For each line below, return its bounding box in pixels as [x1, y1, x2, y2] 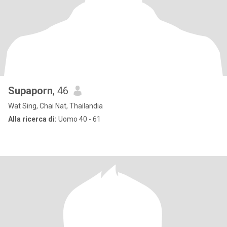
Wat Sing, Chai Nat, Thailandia [8, 102, 103, 110]
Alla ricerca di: [8, 115, 57, 123]
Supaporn [8, 85, 53, 97]
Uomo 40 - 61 [57, 115, 101, 123]
